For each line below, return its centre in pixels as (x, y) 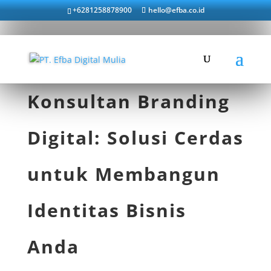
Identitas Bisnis (106, 210)
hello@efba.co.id (176, 10)
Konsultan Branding (128, 101)
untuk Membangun (123, 174)
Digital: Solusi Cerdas (135, 138)
